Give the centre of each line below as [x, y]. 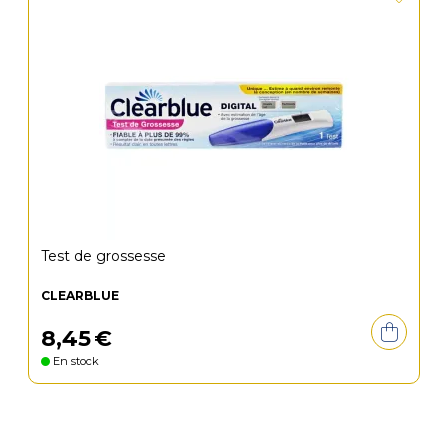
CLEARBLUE [80, 295]
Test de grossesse [103, 256]
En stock [74, 361]
